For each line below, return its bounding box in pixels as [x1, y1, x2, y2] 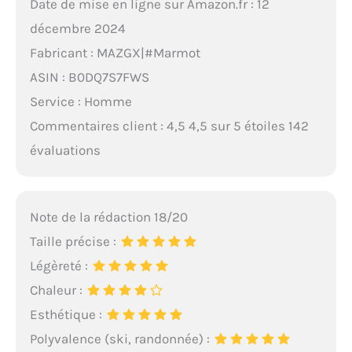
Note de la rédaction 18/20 [29, 208, 188, 225]
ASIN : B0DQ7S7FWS [29, 69, 149, 86]
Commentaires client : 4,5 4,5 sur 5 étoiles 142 [29, 118, 309, 134]
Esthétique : [29, 306, 105, 322]
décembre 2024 [29, 20, 126, 37]
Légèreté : [29, 257, 91, 273]
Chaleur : [29, 281, 86, 298]
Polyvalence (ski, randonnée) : [29, 330, 213, 346]
